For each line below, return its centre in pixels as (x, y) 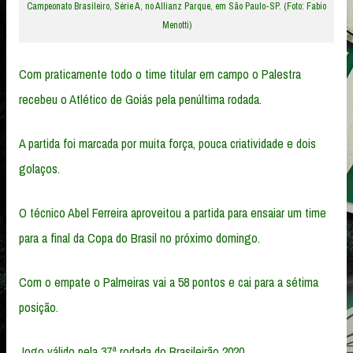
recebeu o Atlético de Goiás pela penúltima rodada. (140, 99)
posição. (39, 307)
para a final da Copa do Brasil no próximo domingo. (139, 238)
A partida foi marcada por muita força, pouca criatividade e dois (167, 143)
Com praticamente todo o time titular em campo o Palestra (160, 74)
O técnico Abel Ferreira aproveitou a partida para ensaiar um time (173, 212)
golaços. (39, 168)
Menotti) (176, 25)
